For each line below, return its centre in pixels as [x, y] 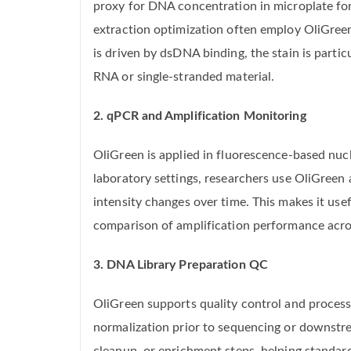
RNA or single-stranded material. [184, 77]
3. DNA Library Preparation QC [181, 265]
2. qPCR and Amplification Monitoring [200, 116]
